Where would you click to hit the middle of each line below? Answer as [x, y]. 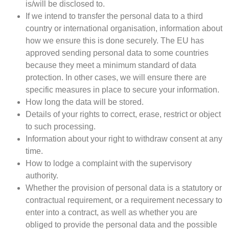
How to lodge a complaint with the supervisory [109, 164]
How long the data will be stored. [85, 102]
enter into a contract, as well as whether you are [111, 213]
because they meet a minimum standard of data [111, 65]
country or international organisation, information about [124, 29]
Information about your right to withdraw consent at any [124, 139]
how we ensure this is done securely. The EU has [115, 41]
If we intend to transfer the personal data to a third [114, 16]
